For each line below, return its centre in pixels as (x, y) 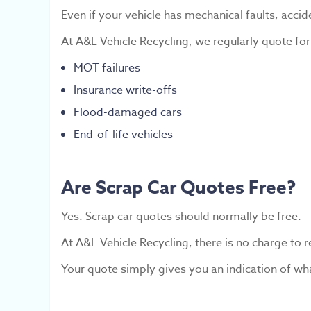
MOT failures (107, 68)
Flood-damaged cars (128, 112)
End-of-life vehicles (123, 135)
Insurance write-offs (125, 90)
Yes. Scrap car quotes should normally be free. (181, 217)
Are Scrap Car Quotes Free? (178, 187)
